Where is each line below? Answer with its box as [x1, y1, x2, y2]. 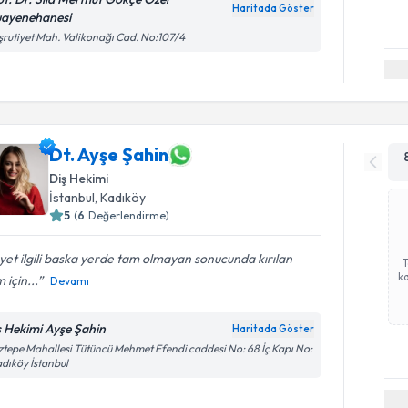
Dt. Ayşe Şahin [49, 143, 169, 166]
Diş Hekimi [49, 169, 109, 187]
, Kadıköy [95, 189, 147, 206]
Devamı [50, 273, 90, 288]
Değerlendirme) [88, 208, 170, 222]
